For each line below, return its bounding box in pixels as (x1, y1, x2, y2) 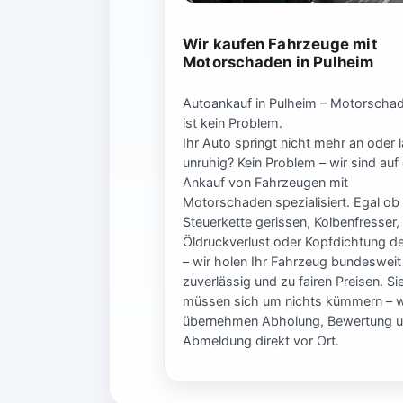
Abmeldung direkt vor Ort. (183, 332, 339, 348)
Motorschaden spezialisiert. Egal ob (183, 193, 399, 210)
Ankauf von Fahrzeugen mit (183, 174, 348, 190)
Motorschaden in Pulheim (183, 53, 374, 72)
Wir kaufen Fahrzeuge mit (183, 35, 378, 54)
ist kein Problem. (183, 114, 282, 130)
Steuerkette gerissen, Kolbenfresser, (183, 213, 399, 229)
